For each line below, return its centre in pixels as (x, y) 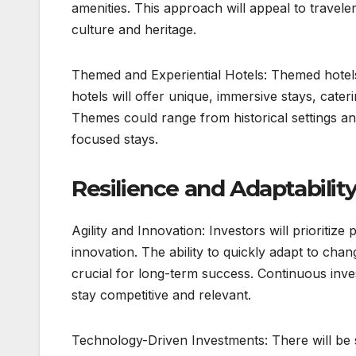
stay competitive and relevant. (161, 295)
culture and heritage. (134, 29)
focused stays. (115, 139)
